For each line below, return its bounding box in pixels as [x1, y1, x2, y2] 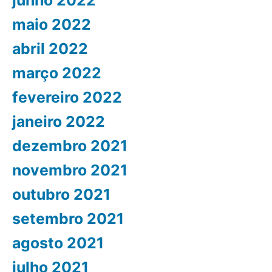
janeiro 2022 [12, 112, 105, 131]
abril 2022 [12, 39, 88, 58]
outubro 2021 [12, 185, 110, 203]
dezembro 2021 [12, 136, 127, 155]
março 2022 [12, 63, 101, 82]
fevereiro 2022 [12, 87, 122, 106]
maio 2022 [12, 15, 91, 33]
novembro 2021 [12, 160, 127, 179]
